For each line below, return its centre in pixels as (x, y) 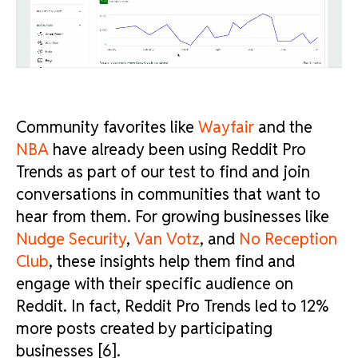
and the (283, 127)
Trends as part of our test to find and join (163, 172)
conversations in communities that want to (168, 194)
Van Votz (167, 239)
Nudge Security (71, 239)
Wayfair (226, 127)
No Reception (288, 239)
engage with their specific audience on (155, 284)
